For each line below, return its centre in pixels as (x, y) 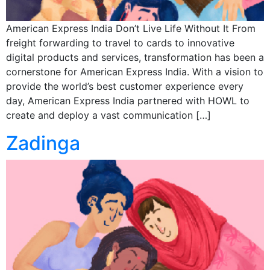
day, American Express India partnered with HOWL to (128, 100)
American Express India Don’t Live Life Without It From (131, 28)
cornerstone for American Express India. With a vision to (135, 71)
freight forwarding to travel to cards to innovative (120, 42)
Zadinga (43, 143)
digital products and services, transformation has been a (135, 57)
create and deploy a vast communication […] (108, 115)
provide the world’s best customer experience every (125, 86)
